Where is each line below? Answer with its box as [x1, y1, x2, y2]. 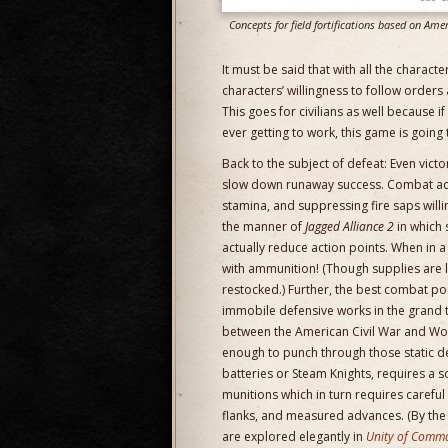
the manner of [222, 218, 305, 235]
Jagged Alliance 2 [305, 218, 394, 235]
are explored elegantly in [222, 428, 366, 445]
